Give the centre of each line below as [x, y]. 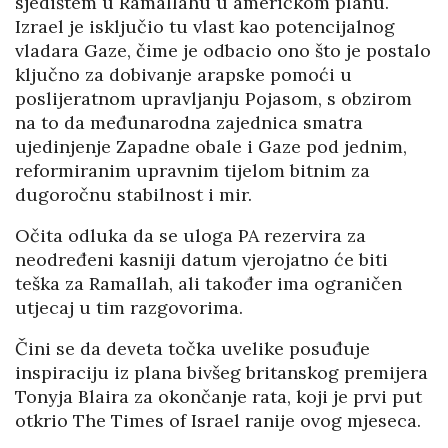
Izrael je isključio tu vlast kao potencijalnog [205, 27]
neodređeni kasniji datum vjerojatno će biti [201, 260]
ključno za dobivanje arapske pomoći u [183, 75]
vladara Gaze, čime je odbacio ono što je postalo [223, 51]
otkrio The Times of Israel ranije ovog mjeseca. [218, 421]
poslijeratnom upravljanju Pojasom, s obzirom [213, 99]
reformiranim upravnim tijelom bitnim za [192, 171]
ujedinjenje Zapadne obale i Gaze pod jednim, [211, 147]
